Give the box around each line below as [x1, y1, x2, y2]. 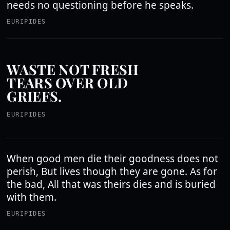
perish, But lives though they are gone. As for [7, 165, 218, 178]
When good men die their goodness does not [7, 152, 219, 165]
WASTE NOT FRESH [7, 60, 139, 79]
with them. [7, 190, 57, 204]
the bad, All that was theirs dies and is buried [7, 178, 216, 191]
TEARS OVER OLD [7, 73, 128, 92]
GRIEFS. [7, 87, 62, 105]
